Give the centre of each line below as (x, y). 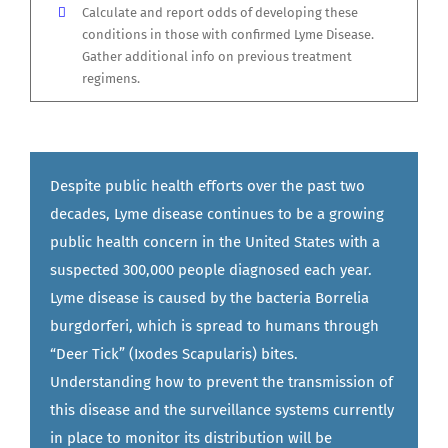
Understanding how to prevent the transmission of (221, 382)
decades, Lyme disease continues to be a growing (217, 214)
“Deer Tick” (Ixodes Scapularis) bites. (174, 354)
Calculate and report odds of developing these (220, 13)
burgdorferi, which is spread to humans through (214, 326)
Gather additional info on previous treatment (217, 57)
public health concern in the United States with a (215, 242)
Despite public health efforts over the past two (207, 186)
